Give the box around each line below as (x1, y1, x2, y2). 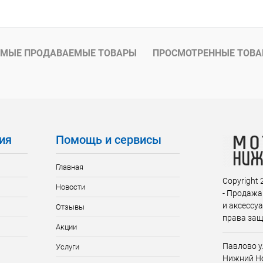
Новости (55, 183, 85, 192)
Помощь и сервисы (55, 133, 161, 147)
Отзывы (55, 203, 85, 212)
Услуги (55, 242, 79, 252)
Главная (55, 163, 83, 172)
